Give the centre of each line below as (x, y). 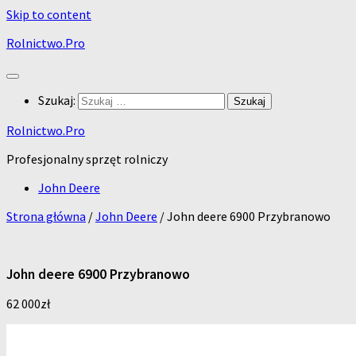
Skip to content (49, 14)
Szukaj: (57, 100)
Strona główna (46, 216)
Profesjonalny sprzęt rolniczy (87, 159)
